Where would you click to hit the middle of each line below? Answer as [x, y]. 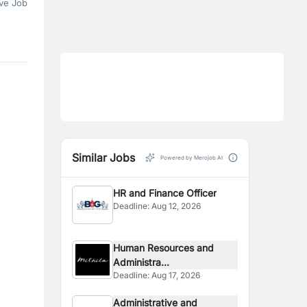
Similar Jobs [103, 158]
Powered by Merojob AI [192, 158]
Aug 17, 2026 [176, 275]
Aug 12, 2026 [176, 206]
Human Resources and [164, 248]
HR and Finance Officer [165, 193]
